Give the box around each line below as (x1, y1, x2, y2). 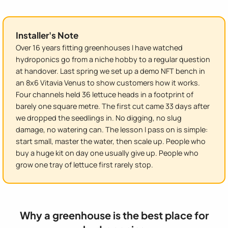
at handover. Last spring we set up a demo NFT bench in (16, 66, 205, 76)
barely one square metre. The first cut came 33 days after (16, 101, 210, 111)
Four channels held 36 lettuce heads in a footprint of (16, 89, 193, 99)
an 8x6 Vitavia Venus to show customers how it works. (16, 77, 200, 88)
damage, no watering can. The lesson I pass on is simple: (16, 124, 208, 134)
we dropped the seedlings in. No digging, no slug (16, 112, 182, 123)
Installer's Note (16, 30, 78, 41)
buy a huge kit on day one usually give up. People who (16, 148, 198, 158)
